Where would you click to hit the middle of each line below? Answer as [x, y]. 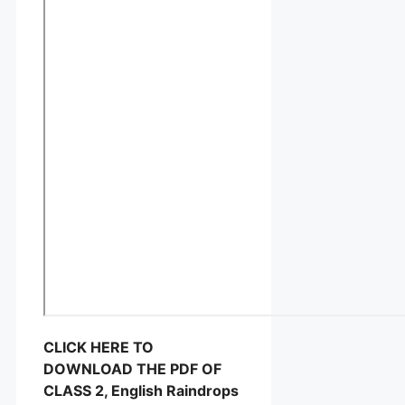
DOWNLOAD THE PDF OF [132, 369]
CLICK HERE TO [99, 348]
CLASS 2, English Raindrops [141, 391]
